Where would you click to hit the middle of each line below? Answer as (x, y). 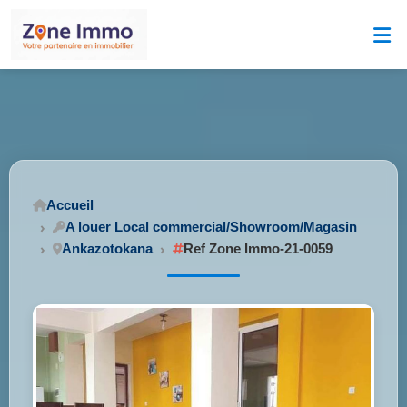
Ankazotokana (107, 248)
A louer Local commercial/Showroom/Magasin (211, 227)
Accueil (70, 205)
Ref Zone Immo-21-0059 (258, 248)
